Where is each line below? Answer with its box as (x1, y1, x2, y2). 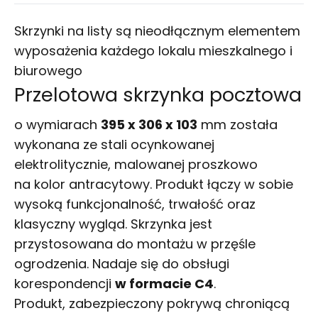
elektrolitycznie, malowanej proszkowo (14, 155, 258, 174)
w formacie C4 (115, 275, 214, 293)
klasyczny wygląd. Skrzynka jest (14, 215, 212, 234)
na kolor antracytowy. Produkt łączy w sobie (14, 175, 293, 194)
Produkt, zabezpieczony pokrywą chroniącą (14, 295, 290, 313)
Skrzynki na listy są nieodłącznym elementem (14, 22, 300, 40)
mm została (197, 116, 278, 134)
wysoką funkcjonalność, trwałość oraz (14, 195, 256, 214)
